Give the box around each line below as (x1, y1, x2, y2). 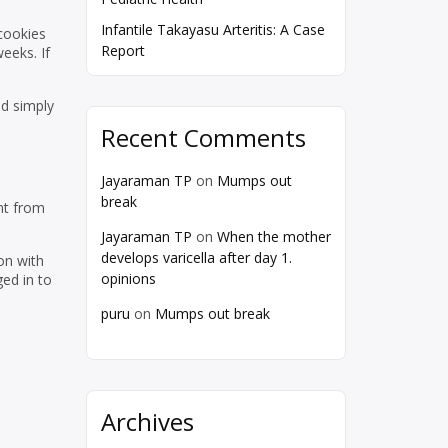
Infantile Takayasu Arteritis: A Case (101, 20, 325, 40)
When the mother (217, 227, 331, 247)
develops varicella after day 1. (101, 248, 292, 268)
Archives (101, 405, 194, 439)
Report (101, 41, 145, 61)
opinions (101, 269, 156, 289)
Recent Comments (101, 121, 306, 155)
